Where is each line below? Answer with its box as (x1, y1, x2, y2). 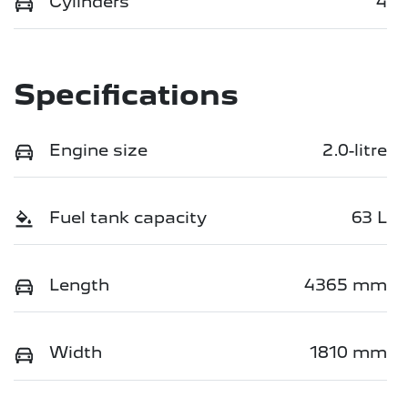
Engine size (49, 140, 148, 160)
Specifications (14, 77, 239, 113)
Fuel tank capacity (49, 208, 207, 228)
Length (49, 275, 109, 295)
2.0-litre (322, 140, 387, 160)
